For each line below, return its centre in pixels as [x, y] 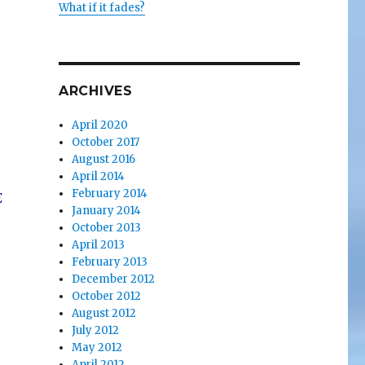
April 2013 [99, 244]
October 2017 [106, 142]
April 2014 [99, 176]
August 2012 [104, 313]
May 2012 [97, 347]
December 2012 [114, 279]
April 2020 [100, 125]
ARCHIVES [95, 90]
